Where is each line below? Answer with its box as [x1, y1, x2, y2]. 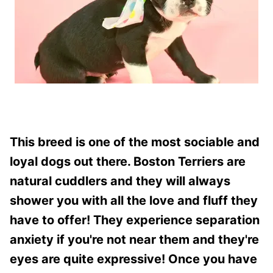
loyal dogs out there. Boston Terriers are [10, 154, 246, 169]
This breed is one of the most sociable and [10, 134, 260, 149]
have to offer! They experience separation [10, 212, 260, 227]
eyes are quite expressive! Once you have [10, 251, 257, 266]
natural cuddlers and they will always [10, 173, 230, 188]
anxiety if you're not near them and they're [10, 232, 259, 247]
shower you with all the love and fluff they [10, 193, 258, 208]
